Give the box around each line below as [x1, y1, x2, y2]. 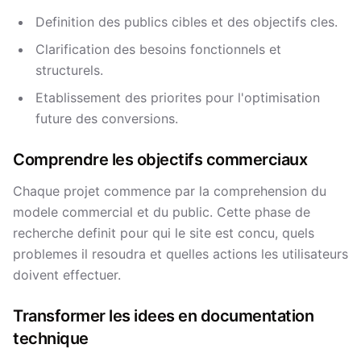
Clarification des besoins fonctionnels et [35, 41, 281, 57]
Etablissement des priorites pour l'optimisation [35, 89, 320, 106]
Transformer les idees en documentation [13, 306, 313, 326]
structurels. [35, 62, 103, 78]
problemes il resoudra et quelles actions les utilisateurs [13, 246, 348, 262]
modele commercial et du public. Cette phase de [13, 204, 310, 220]
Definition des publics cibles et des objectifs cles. [35, 14, 338, 30]
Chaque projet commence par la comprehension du [13, 183, 326, 199]
